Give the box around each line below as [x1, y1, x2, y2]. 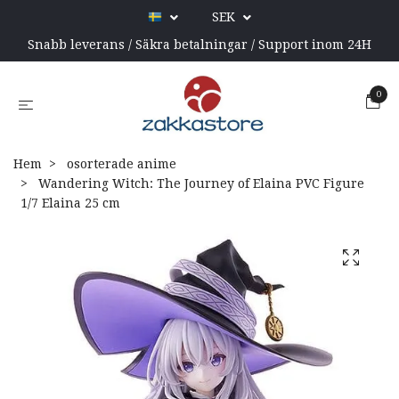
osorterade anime [67, 156, 176, 171]
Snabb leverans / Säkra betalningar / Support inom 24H [28, 37, 371, 52]
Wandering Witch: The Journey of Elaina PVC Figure [35, 175, 364, 191]
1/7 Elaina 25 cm [20, 195, 120, 210]
